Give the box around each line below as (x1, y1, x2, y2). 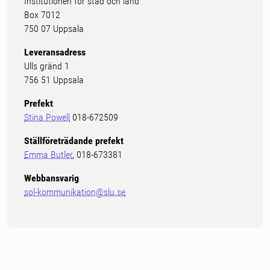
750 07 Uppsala (24, 23, 84, 34)
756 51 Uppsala (24, 74, 89, 86)
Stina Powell (24, 111, 70, 123)
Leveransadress (24, 46, 86, 58)
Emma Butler (24, 149, 72, 160)
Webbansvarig (24, 172, 79, 184)
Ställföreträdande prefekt (24, 135, 124, 146)
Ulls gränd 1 (24, 60, 69, 72)
